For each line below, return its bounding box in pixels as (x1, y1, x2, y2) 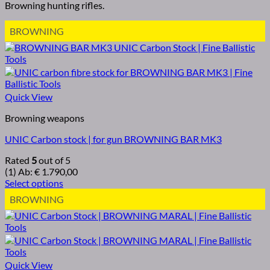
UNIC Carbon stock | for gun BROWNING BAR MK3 (5, 133, 222, 145)
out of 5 (37, 154, 71, 166)
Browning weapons (5, 112, 84, 124)
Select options (5, 177, 63, 189)
